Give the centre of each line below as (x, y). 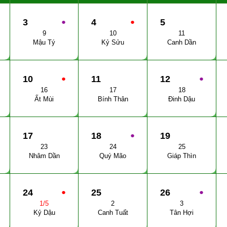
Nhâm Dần (44, 156)
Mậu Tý (44, 42)
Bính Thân (113, 99)
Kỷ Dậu (44, 213)
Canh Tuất (113, 213)
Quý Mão (113, 156)
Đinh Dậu (182, 99)
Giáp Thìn (182, 156)
